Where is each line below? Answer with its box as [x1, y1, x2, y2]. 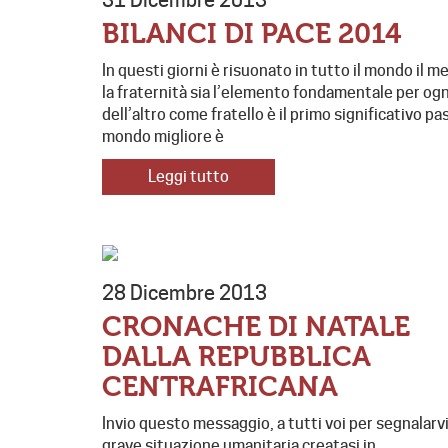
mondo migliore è [102, 127, 224, 147]
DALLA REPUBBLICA [102, 341, 371, 374]
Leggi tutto [148, 167, 229, 187]
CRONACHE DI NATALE [102, 311, 410, 344]
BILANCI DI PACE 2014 [102, 18, 401, 51]
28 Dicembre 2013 [102, 281, 267, 306]
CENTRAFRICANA [102, 371, 338, 404]
